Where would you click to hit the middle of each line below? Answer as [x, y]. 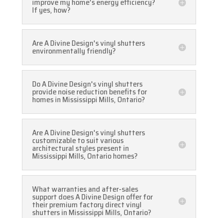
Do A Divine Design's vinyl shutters [87, 84]
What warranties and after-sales [85, 189]
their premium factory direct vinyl [87, 205]
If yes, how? [51, 10]
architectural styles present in [80, 148]
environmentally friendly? [74, 51]
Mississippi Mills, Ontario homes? [85, 156]
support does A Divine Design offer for [92, 197]
